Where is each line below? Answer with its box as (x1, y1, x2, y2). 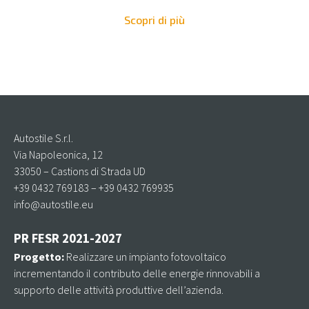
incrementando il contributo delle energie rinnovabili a (14, 266, 260, 281)
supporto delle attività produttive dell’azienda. (14, 283, 223, 297)
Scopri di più (124, 13, 185, 27)
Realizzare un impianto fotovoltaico (64, 250, 226, 264)
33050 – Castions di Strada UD (14, 164, 146, 179)
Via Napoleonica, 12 (14, 148, 103, 162)
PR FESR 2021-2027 (14, 230, 122, 247)
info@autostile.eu (14, 197, 93, 212)
